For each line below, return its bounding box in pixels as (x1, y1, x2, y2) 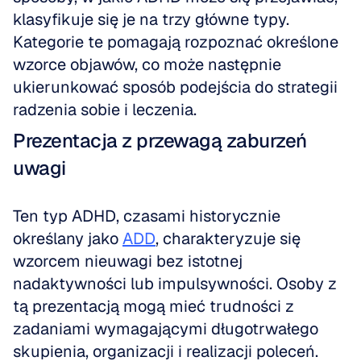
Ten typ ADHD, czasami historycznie (13, 205, 280, 226)
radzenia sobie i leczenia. (13, 99, 197, 120)
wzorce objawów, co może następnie (13, 54, 281, 75)
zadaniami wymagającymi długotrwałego (13, 318, 318, 339)
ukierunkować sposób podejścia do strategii (13, 77, 338, 98)
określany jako (13, 228, 122, 249)
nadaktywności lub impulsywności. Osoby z (13, 273, 337, 294)
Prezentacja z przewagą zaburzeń (13, 128, 307, 153)
